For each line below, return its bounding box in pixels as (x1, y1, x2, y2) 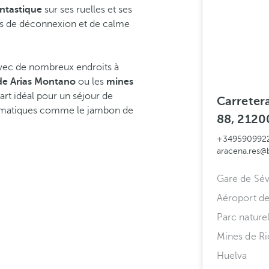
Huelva (217, 250, 247, 261)
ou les (76, 76, 106, 87)
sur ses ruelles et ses (42, 4, 132, 15)
